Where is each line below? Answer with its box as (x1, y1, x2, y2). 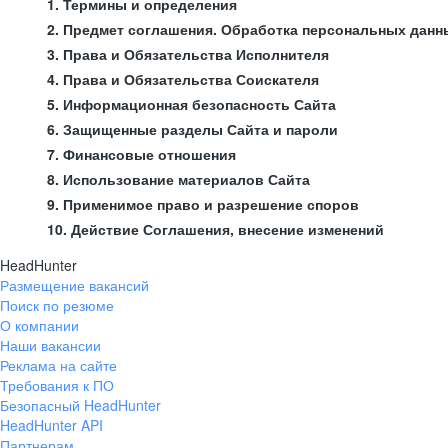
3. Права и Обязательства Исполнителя (47, 44, 329, 64)
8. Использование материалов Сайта (47, 169, 310, 189)
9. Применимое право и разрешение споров (47, 194, 359, 214)
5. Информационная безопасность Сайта (47, 94, 336, 114)
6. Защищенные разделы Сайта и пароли (47, 119, 338, 139)
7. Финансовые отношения (47, 144, 236, 164)
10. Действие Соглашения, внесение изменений (47, 219, 384, 239)
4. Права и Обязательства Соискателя (47, 69, 319, 89)
